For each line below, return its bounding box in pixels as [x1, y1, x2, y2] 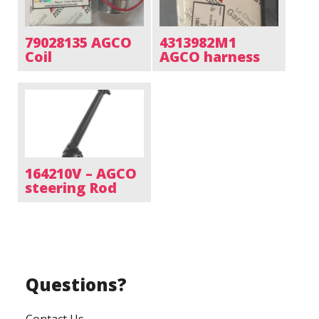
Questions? [25, 272, 127, 296]
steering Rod [25, 178, 117, 198]
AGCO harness [159, 46, 260, 66]
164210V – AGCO [25, 164, 137, 184]
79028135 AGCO [25, 32, 132, 52]
